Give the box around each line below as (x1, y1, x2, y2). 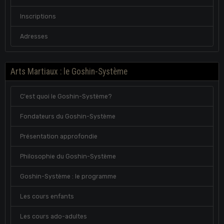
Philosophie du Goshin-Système (19, 152, 116, 160)
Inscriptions (19, 12, 56, 20)
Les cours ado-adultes (19, 212, 87, 220)
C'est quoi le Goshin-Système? (19, 92, 112, 100)
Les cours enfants (19, 192, 74, 200)
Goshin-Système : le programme (19, 172, 116, 180)
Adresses (19, 32, 48, 40)
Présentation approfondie (19, 132, 97, 140)
